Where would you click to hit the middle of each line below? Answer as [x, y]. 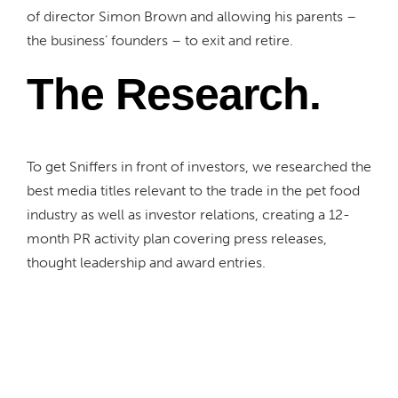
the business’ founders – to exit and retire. [160, 40]
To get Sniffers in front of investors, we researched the [199, 166]
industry [52, 214]
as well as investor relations [166, 214]
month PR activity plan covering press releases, [177, 238]
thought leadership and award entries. [146, 262]
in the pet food [311, 190]
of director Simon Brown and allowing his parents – [191, 16]
